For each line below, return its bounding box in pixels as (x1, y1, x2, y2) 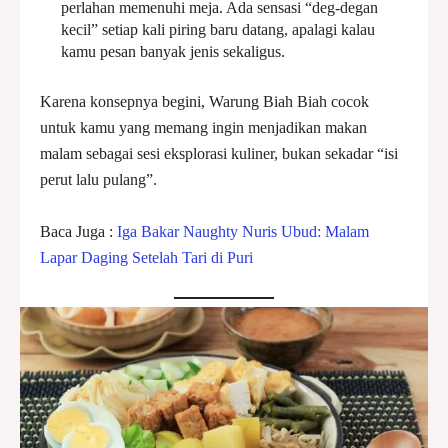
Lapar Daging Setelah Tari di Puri (40, 249, 253, 266)
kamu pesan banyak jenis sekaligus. (61, 43, 285, 60)
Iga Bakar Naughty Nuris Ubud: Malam (113, 223, 369, 240)
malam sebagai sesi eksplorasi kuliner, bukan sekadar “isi (40, 145, 398, 162)
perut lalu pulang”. (40, 171, 157, 188)
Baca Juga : (40, 223, 113, 240)
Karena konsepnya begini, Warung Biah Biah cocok (40, 93, 369, 110)
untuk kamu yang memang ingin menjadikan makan (40, 119, 367, 136)
